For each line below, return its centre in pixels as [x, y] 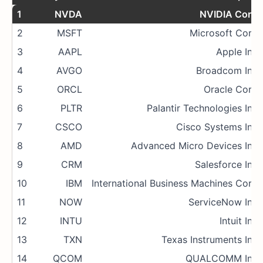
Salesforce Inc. [227, 165]
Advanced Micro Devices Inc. [195, 146]
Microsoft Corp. [225, 33]
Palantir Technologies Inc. [203, 108]
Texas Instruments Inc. [211, 240]
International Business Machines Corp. [176, 183]
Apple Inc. [238, 52]
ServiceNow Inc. [224, 202]
